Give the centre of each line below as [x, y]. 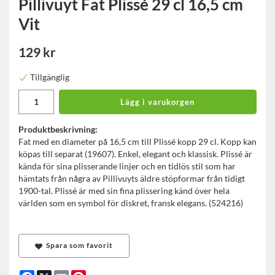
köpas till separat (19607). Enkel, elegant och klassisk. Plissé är [135, 154]
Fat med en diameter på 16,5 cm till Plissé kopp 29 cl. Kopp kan [137, 142]
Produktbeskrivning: [58, 130]
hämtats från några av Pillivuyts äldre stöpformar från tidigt [132, 179]
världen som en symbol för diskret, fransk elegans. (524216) [131, 203]
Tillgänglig [50, 77]
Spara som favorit [77, 246]
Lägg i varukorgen [158, 102]
